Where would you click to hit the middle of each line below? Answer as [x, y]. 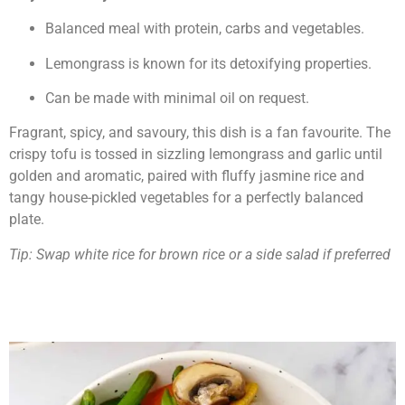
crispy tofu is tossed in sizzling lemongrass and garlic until [196, 155]
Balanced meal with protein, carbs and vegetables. [205, 29]
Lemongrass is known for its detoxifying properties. [208, 63]
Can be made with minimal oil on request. [177, 98]
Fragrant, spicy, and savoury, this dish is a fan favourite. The [200, 133]
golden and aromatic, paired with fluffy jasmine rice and [187, 176]
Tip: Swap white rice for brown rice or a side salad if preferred [200, 254]
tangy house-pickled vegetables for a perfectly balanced [186, 198]
